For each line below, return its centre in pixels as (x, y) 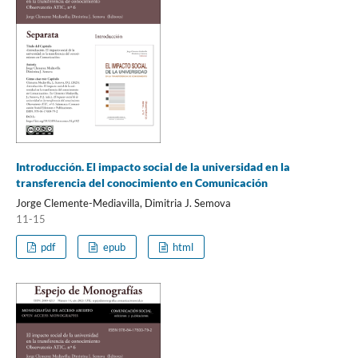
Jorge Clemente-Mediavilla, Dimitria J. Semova (123, 203)
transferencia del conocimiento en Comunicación (141, 183)
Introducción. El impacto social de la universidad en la (153, 167)
